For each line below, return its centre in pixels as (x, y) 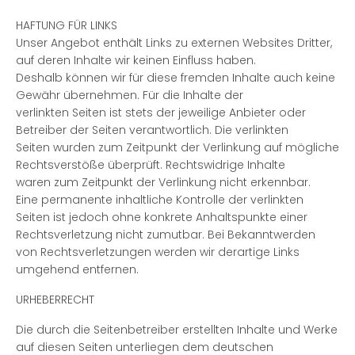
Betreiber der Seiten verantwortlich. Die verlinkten (152, 130)
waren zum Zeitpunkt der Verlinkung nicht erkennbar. (163, 182)
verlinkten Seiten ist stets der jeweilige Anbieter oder (161, 113)
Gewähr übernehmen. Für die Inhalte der (130, 95)
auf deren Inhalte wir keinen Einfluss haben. (136, 60)
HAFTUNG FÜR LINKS (67, 25)
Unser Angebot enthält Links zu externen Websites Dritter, (174, 43)
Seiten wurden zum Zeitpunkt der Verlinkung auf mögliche (177, 147)
